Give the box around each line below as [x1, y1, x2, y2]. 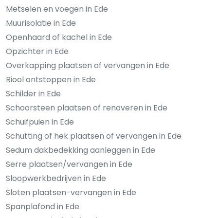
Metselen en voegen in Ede [6, 3, 108, 15]
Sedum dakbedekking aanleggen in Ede [6, 144, 155, 156]
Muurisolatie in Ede [6, 17, 76, 29]
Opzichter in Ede [6, 45, 69, 57]
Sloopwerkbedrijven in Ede [6, 172, 106, 184]
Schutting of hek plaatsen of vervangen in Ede [6, 130, 182, 142]
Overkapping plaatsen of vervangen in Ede [6, 59, 169, 71]
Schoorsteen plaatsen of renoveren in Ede [6, 102, 167, 113]
